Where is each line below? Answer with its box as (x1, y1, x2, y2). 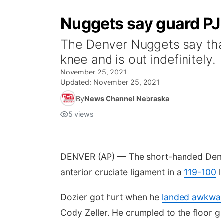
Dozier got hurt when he (60, 192, 162, 202)
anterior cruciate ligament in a (60, 167, 184, 177)
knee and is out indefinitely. (60, 52, 216, 67)
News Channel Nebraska (84, 94, 169, 103)
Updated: (60, 78, 93, 86)
